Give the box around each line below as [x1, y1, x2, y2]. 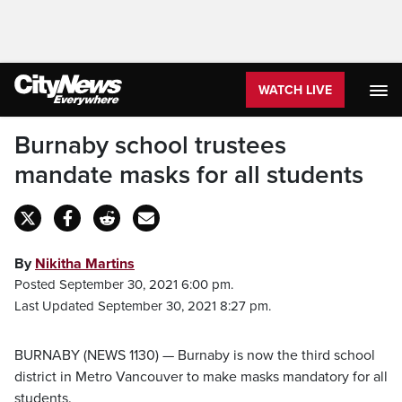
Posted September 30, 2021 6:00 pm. [14, 276, 233, 293]
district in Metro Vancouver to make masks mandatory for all [14, 368, 388, 386]
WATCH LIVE [258, 83, 332, 98]
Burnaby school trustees [14, 130, 286, 161]
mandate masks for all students [14, 160, 363, 190]
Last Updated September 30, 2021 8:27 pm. [14, 298, 271, 314]
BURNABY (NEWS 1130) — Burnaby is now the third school [14, 346, 375, 364]
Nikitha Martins [35, 255, 135, 273]
